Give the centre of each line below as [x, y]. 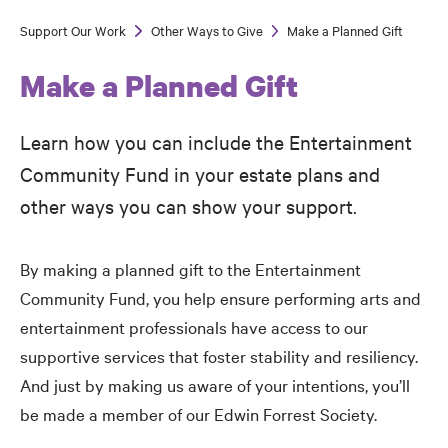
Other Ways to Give [206, 30]
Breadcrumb [96, 51]
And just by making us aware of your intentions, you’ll [215, 385]
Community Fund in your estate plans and [200, 173]
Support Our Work [73, 30]
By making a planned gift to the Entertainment [190, 269]
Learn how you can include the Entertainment [216, 141]
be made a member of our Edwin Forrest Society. [198, 414]
